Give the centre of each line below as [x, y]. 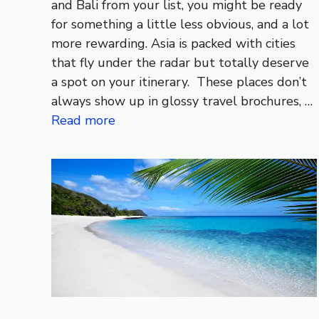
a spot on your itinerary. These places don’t [179, 82]
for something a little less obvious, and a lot [180, 24]
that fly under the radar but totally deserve [180, 62]
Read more [83, 120]
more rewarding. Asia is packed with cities [173, 43]
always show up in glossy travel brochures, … [182, 101]
